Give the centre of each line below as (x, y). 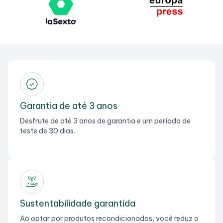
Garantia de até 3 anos (69, 106)
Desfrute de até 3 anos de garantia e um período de (105, 121)
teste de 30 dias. (48, 131)
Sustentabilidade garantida (78, 203)
